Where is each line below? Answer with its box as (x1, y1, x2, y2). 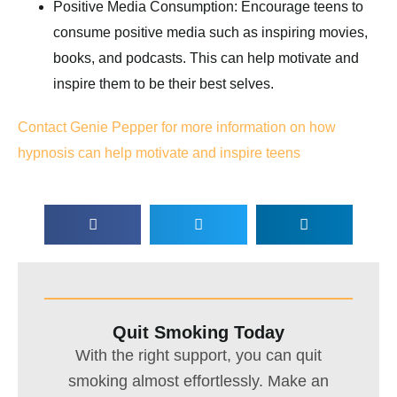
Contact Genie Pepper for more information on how (18, 120, 336, 135)
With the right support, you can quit (75, 346, 322, 364)
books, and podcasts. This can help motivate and (53, 51, 359, 66)
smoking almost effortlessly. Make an (68, 372, 329, 390)
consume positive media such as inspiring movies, (53, 25, 368, 40)
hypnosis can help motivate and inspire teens (18, 145, 300, 160)
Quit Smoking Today (113, 323, 284, 342)
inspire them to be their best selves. (53, 76, 274, 91)
